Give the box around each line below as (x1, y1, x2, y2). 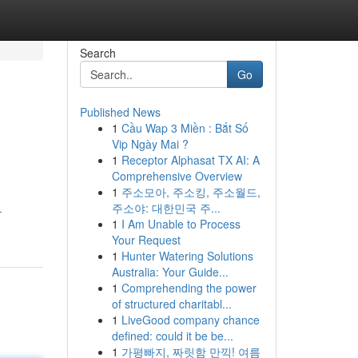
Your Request (111, 232, 181, 248)
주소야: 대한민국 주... (111, 200, 221, 216)
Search (79, 45, 116, 61)
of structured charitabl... (111, 296, 232, 312)
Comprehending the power (121, 280, 257, 296)
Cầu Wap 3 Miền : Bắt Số (121, 120, 249, 136)
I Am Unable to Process (121, 216, 241, 232)
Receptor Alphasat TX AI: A (121, 152, 260, 168)
